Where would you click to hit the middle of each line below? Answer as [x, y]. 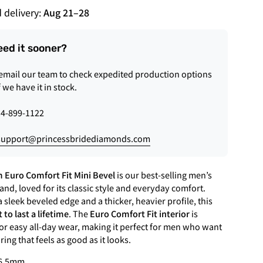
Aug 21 [59, 13]
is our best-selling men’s [164, 175]
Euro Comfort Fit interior [140, 214]
